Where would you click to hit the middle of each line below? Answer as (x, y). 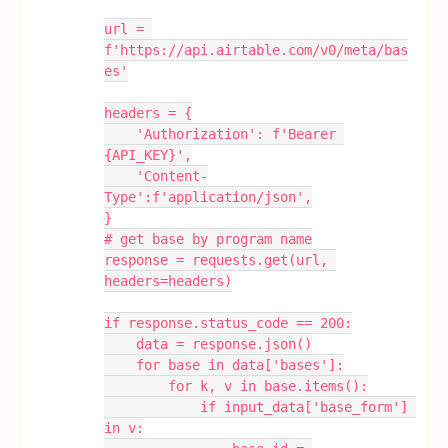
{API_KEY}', (148, 155)
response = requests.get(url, (216, 260)
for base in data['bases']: (240, 365)
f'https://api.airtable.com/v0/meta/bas (256, 50)
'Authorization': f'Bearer (120, 134)
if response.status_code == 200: (228, 323)
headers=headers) (168, 281)
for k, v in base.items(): (268, 386)
